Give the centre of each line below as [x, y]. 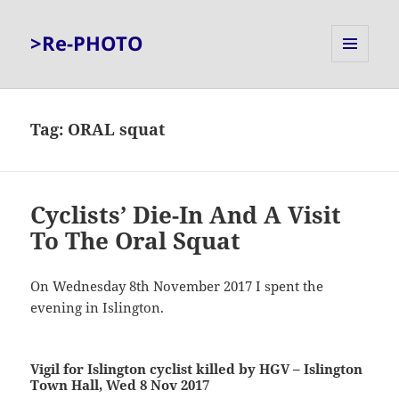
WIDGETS [357, 100]
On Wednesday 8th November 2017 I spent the [177, 286]
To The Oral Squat [136, 241]
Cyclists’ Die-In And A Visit [186, 215]
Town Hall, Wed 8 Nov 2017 [120, 385]
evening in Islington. [98, 308]
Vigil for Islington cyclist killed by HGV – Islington [197, 369]
